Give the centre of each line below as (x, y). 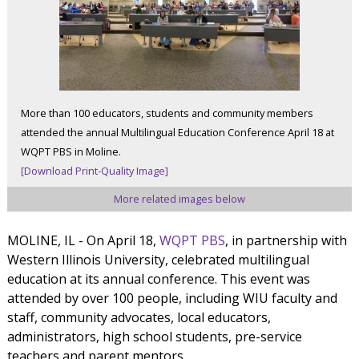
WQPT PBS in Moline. (71, 151)
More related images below (179, 198)
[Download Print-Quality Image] (95, 170)
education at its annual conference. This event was (158, 279)
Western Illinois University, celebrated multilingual (158, 260)
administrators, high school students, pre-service (154, 337)
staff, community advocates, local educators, (139, 318)
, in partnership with (286, 241)
